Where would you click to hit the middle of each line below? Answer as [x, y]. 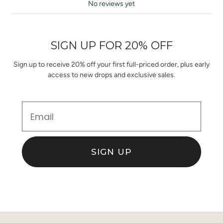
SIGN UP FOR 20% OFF [111, 45]
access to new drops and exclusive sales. [111, 75]
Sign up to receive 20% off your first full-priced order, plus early [111, 64]
